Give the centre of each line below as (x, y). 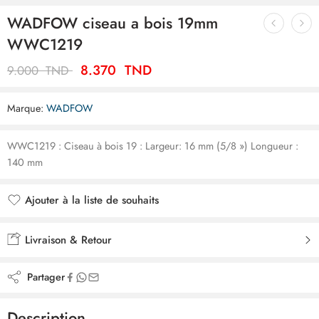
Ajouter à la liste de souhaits (92, 200)
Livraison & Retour (67, 240)
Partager (43, 277)
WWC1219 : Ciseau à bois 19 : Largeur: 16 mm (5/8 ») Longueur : (153, 146)
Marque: (25, 108)
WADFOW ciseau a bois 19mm (113, 23)
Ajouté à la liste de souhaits (90, 217)
